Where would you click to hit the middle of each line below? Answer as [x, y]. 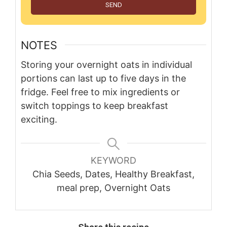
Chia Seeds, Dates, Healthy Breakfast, [113, 174]
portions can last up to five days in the [103, 78]
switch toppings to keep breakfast [94, 105]
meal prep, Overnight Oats [113, 187]
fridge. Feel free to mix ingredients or [100, 92]
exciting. [39, 119]
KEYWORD [113, 160]
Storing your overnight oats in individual [106, 64]
